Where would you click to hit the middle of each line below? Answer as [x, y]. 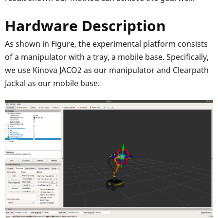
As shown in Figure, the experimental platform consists [106, 44]
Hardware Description [85, 26]
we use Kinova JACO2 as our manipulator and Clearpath [107, 70]
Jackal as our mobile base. [52, 83]
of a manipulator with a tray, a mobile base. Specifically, [107, 57]
